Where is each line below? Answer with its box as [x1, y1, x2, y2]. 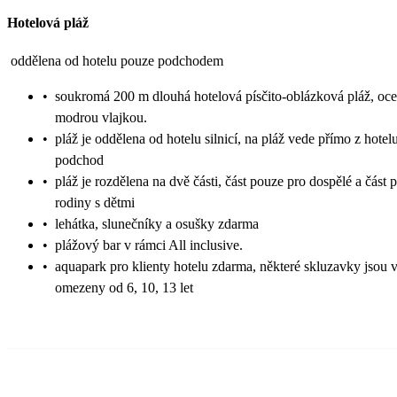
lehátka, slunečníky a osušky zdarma [55, 215, 259, 231]
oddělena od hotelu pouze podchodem [11, 52, 223, 68]
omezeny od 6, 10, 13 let [55, 279, 193, 295]
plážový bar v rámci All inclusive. [55, 237, 243, 253]
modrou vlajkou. [55, 109, 147, 125]
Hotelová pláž [7, 15, 89, 31]
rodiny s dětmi [55, 194, 135, 210]
